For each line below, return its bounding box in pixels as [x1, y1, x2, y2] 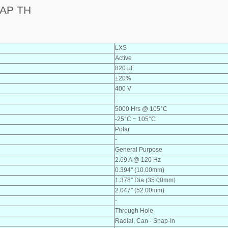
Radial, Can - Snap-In [115, 217, 175, 224]
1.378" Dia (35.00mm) [115, 176, 176, 184]
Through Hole [115, 207, 153, 214]
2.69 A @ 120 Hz [115, 156, 161, 163]
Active [115, 54, 132, 62]
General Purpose [115, 146, 162, 153]
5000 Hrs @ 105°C [115, 105, 167, 112]
